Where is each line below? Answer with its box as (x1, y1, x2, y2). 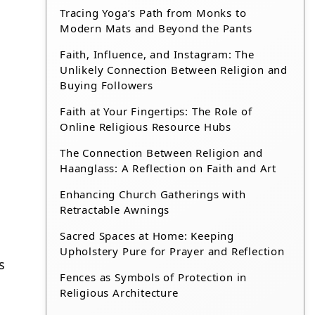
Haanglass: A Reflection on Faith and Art (60, 161, 277, 175)
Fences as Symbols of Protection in (60, 270, 247, 284)
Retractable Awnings (60, 202, 170, 217)
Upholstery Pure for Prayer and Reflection (60, 244, 285, 258)
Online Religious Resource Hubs (60, 120, 232, 134)
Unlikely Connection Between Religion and (60, 63, 288, 77)
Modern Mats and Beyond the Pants (60, 21, 252, 35)
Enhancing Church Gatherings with (60, 187, 246, 201)
